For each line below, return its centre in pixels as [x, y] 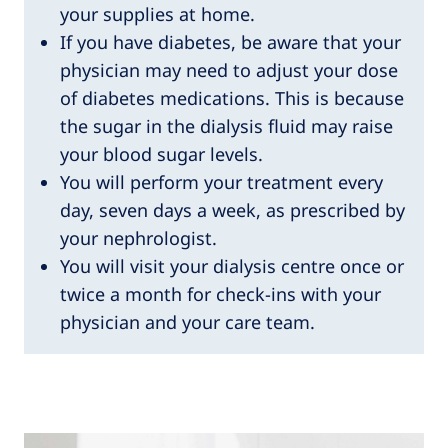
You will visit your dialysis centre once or [232, 265]
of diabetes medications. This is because [232, 97]
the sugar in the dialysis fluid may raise [226, 125]
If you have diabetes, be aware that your [230, 41]
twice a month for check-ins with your [220, 293]
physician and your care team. [187, 321]
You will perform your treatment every [221, 181]
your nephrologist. [138, 237]
